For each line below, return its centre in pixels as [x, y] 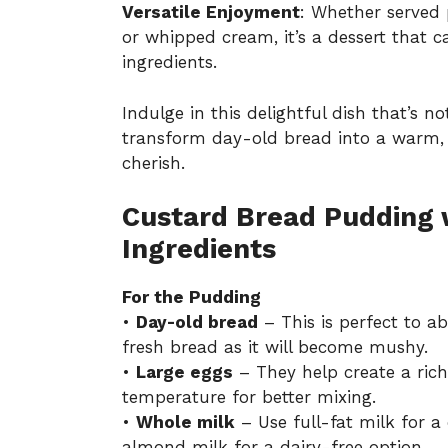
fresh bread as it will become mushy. [275, 347]
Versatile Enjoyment [211, 12]
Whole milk [185, 422]
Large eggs [184, 372]
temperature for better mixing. [249, 397]
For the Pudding [191, 297]
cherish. [153, 162]
